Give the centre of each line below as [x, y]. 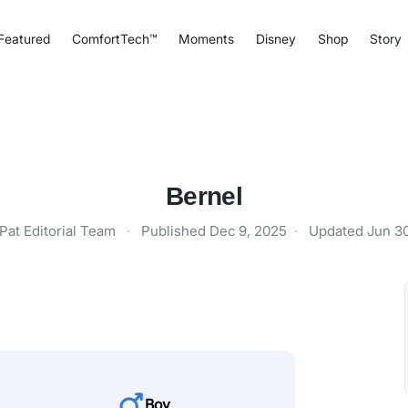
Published [175, 231]
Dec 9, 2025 [248, 231]
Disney [275, 38]
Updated [337, 231]
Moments [206, 38]
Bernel [204, 196]
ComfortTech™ [114, 38]
